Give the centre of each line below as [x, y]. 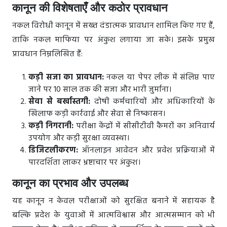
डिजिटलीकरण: [53, 151]
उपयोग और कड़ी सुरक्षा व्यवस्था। [79, 139]
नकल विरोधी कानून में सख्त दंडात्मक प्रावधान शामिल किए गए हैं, [113, 26]
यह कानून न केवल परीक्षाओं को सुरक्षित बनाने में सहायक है [113, 201]
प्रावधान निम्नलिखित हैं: [47, 54]
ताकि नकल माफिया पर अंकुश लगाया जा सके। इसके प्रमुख [113, 40]
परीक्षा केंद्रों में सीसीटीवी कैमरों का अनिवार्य [144, 126]
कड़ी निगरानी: [51, 126]
